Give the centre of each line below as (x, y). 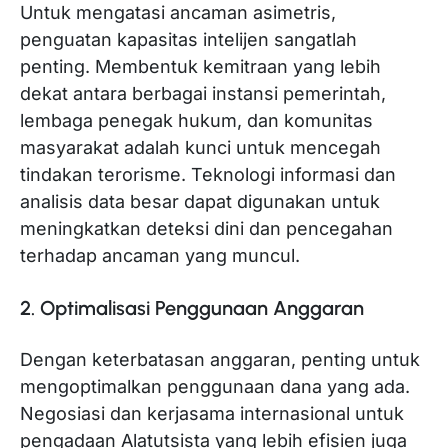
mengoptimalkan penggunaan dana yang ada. (215, 387)
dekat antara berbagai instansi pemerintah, (203, 94)
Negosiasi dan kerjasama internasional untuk (212, 414)
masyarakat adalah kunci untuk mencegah (200, 148)
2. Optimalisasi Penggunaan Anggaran (192, 307)
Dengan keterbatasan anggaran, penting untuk (220, 360)
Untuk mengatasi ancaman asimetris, (178, 13)
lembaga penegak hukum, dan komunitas (196, 121)
